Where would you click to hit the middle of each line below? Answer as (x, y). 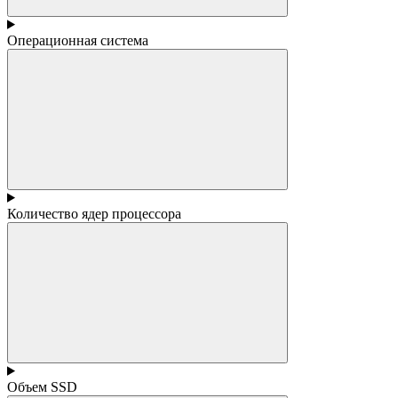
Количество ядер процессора (94, 213)
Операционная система (78, 40)
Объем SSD (42, 386)
